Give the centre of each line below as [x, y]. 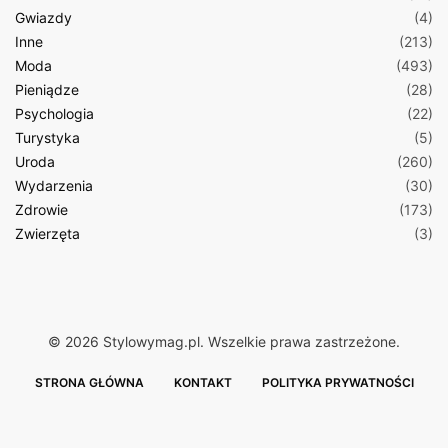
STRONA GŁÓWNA [89, 382]
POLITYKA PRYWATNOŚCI [337, 382]
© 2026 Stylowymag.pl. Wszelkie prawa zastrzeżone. [224, 341]
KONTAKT [202, 382]
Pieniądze [47, 89]
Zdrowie [41, 209]
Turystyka [47, 137]
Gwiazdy [43, 17]
